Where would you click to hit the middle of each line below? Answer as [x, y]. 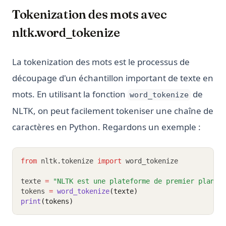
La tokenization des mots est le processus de [101, 62]
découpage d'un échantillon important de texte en [113, 78]
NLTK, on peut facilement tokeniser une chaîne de [113, 111]
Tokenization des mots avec [90, 15]
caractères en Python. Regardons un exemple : [106, 127]
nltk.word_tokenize [66, 33]
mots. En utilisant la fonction [70, 94]
